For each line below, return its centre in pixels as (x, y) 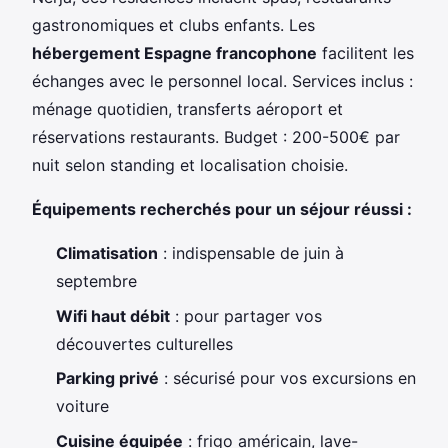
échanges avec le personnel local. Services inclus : (222, 81)
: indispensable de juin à (251, 253)
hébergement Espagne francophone (174, 53)
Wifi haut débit (113, 315)
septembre (96, 281)
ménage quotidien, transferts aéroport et (187, 109)
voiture (82, 406)
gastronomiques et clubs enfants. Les (173, 25)
